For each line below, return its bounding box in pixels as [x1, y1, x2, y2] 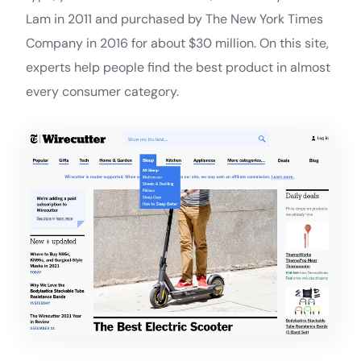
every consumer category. [26, 82, 179, 100]
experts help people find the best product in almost [26, 58, 330, 76]
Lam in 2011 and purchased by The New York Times [26, 10, 323, 27]
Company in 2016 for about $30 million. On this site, [26, 34, 329, 52]
